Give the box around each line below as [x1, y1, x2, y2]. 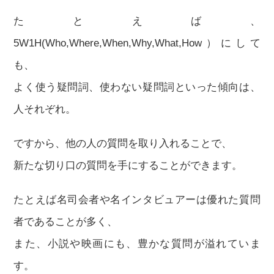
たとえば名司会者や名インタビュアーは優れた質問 [13, 194, 261, 206]
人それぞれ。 [13, 103, 76, 115]
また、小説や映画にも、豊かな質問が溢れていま [13, 238, 261, 250]
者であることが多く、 [13, 216, 118, 228]
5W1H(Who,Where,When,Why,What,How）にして [13, 37, 261, 49]
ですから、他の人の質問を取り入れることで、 [13, 138, 232, 149]
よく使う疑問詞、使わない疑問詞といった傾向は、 [13, 81, 261, 93]
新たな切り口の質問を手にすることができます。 [13, 160, 243, 171]
